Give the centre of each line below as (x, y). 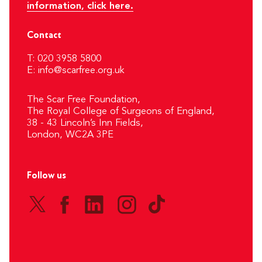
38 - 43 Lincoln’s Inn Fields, (85, 123)
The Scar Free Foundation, (84, 99)
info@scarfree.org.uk (81, 70)
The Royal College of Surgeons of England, (121, 111)
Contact (44, 35)
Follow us (46, 175)
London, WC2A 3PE (70, 135)
